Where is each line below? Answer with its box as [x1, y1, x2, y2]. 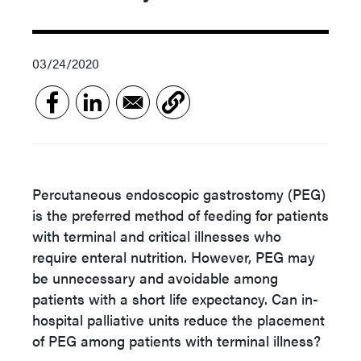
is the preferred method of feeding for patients [32, 205, 329, 225]
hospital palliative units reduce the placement [32, 309, 325, 330]
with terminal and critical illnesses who [32, 226, 281, 246]
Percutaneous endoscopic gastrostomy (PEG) [32, 184, 326, 204]
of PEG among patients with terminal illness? [32, 330, 321, 351]
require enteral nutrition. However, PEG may [32, 247, 315, 267]
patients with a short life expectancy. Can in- [32, 288, 318, 309]
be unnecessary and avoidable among [32, 268, 278, 288]
